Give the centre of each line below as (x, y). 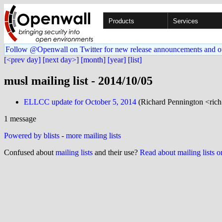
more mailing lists (93, 135)
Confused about (30, 152)
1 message (20, 118)
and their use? (116, 152)
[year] (117, 60)
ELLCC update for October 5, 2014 (80, 102)
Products (121, 21)
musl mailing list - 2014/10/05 (78, 81)
